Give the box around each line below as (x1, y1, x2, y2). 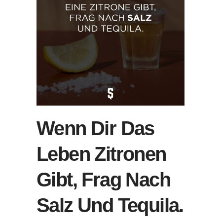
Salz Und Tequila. (37, 194, 184, 216)
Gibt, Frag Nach (37, 169, 170, 190)
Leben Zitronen (37, 143, 166, 165)
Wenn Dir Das (37, 117, 154, 139)
